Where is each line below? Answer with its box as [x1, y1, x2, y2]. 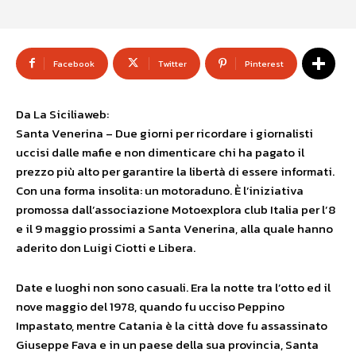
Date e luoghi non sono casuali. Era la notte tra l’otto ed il [16, 278, 331, 296]
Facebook [53, 57, 95, 70]
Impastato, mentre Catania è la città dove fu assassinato [16, 316, 327, 335]
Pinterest [245, 57, 284, 70]
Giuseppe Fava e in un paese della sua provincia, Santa [16, 335, 319, 354]
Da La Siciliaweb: [16, 105, 109, 123]
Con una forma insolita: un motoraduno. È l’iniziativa [16, 181, 304, 199]
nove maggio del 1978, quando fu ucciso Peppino [16, 297, 284, 315]
